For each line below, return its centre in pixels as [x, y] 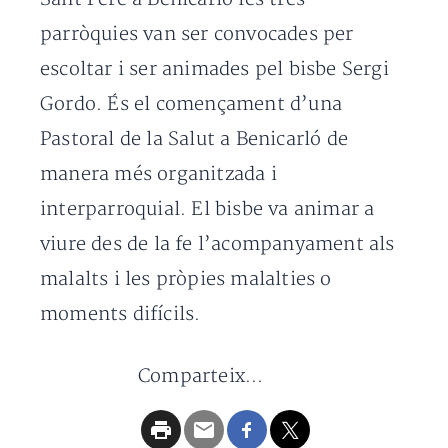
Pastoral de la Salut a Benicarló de [194, 139]
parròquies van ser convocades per [197, 34]
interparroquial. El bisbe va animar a [207, 209]
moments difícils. [120, 314]
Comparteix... [201, 376]
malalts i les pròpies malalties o [186, 279]
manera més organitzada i [158, 174]
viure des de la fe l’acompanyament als [217, 244]
